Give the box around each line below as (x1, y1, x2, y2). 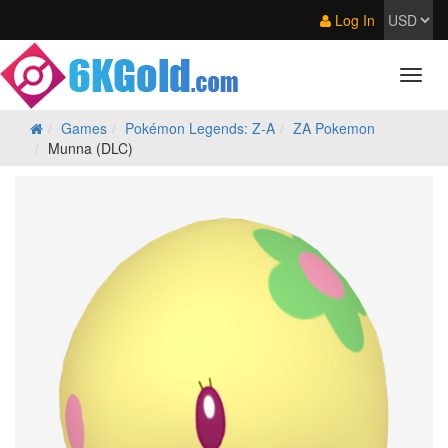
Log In (331, 10, 375, 30)
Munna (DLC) (48, 138, 133, 158)
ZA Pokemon (293, 118, 375, 138)
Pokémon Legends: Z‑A (125, 118, 275, 138)
